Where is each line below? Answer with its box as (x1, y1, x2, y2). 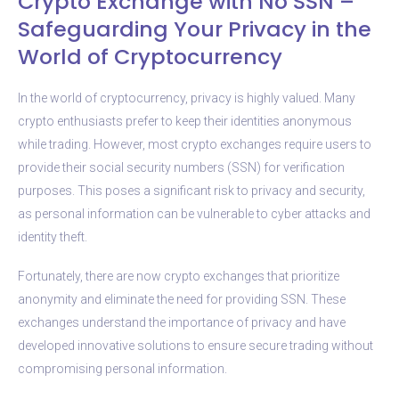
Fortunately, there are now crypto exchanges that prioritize (18, 268, 339, 283)
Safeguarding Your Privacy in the (18, 13, 371, 44)
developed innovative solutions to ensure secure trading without (18, 338, 373, 353)
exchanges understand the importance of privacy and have (18, 314, 346, 330)
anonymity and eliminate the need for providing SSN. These (18, 291, 346, 306)
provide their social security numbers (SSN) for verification (18, 159, 345, 175)
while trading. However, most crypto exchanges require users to (18, 136, 371, 151)
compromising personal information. (18, 361, 227, 376)
